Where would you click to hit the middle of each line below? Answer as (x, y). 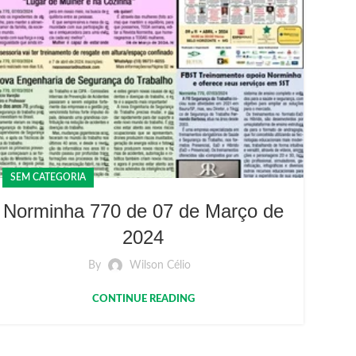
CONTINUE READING (143, 300)
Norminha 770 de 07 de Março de (143, 211)
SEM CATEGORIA (48, 178)
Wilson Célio (160, 266)
